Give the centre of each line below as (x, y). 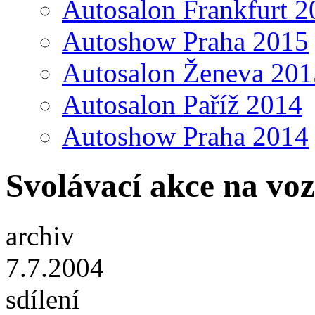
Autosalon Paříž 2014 (182, 104)
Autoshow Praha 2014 (185, 136)
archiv (40, 236)
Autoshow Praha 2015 (185, 41)
